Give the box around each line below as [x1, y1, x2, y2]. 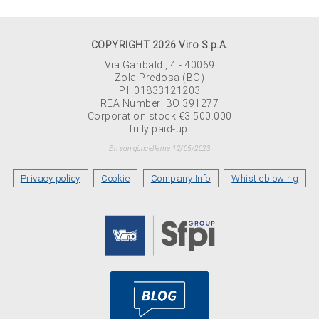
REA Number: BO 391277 [100, 98, 219, 109]
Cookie [101, 173, 130, 184]
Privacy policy [20, 173, 80, 184]
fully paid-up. [129, 123, 190, 135]
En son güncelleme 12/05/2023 [109, 145, 210, 152]
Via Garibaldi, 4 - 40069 [104, 59, 215, 70]
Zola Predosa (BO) [114, 72, 205, 83]
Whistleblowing [231, 173, 299, 184]
